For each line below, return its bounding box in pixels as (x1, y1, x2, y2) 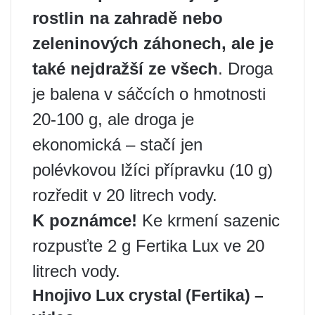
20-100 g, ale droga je (32, 110, 194, 129)
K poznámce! (32, 211, 137, 231)
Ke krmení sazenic (137, 211, 280, 231)
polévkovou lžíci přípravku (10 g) (32, 160, 273, 180)
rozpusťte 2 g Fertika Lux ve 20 (32, 236, 264, 256)
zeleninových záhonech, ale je (32, 34, 274, 53)
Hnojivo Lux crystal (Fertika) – (32, 286, 264, 305)
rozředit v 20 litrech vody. (32, 186, 217, 205)
